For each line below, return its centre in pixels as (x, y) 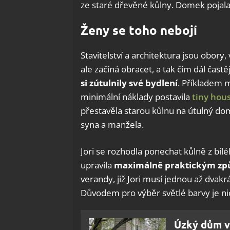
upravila (97, 165)
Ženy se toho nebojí (139, 30)
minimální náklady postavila (136, 97)
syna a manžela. (112, 124)
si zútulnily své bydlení (129, 83)
